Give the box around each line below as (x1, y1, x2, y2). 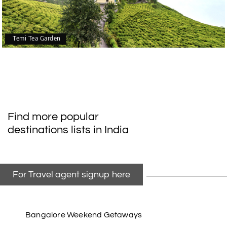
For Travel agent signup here (13, 170, 130, 179)
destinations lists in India (8, 124, 129, 136)
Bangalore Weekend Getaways (25, 211, 142, 219)
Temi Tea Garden (13, 34, 61, 42)
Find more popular (8, 111, 99, 123)
